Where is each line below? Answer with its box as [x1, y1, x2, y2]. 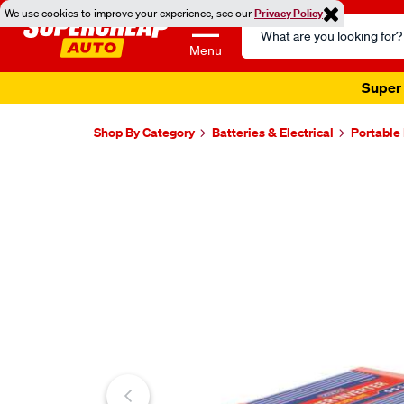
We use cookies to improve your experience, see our [5, 5, 254, 21]
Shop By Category [94, 124, 195, 141]
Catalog [241, 36, 290, 54]
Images [91, 164, 176, 196]
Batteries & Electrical [212, 124, 334, 141]
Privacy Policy [254, 5, 323, 21]
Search [241, 14, 286, 32]
